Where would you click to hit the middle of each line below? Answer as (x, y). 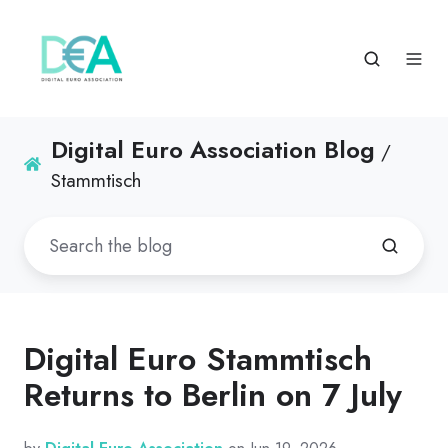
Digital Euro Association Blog (213, 150)
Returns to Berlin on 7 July (213, 395)
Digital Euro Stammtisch (198, 359)
